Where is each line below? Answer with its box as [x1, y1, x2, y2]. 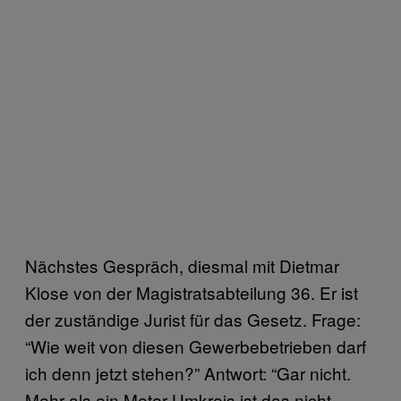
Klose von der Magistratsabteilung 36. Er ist [25, 279, 358, 304]
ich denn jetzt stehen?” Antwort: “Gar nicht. [25, 360, 351, 385]
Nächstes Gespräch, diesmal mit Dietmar [25, 252, 339, 277]
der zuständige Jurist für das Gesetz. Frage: [25, 306, 361, 331]
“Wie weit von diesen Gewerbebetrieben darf [25, 333, 366, 358]
